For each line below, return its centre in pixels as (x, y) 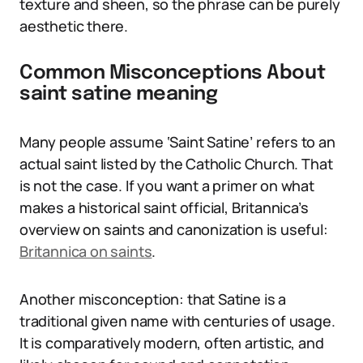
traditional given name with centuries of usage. (177, 321)
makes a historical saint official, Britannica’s (164, 207)
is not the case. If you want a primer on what (167, 186)
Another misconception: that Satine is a (153, 299)
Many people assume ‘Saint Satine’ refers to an (177, 142)
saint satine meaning (119, 94)
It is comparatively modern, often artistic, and (172, 343)
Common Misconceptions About (173, 73)
